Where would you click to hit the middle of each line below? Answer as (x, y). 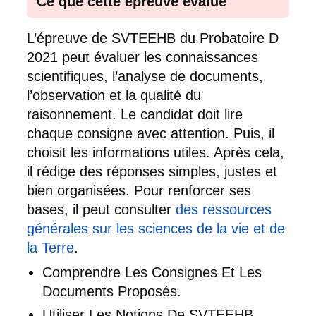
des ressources (224, 210)
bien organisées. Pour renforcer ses (139, 191)
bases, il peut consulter (101, 210)
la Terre (50, 248)
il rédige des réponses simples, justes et (152, 172)
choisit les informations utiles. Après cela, (156, 153)
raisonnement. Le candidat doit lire (135, 115)
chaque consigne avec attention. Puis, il (151, 134)
